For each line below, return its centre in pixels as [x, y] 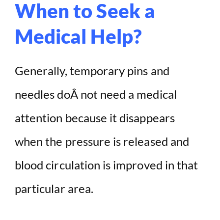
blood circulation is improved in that [107, 165]
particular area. [54, 189]
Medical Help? [78, 37]
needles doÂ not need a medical [96, 94]
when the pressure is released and [102, 141]
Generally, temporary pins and [92, 71]
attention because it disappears [95, 118]
